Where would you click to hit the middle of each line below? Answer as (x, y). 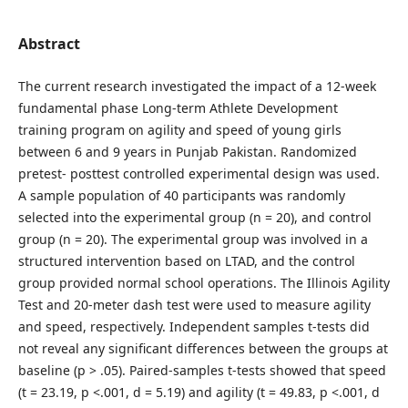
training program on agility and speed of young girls (179, 129)
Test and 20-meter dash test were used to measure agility (194, 304)
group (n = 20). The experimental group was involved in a (193, 239)
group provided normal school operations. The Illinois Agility (204, 282)
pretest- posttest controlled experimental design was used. (199, 173)
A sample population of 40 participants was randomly (181, 195)
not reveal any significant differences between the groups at (203, 348)
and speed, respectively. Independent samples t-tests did (194, 326)
